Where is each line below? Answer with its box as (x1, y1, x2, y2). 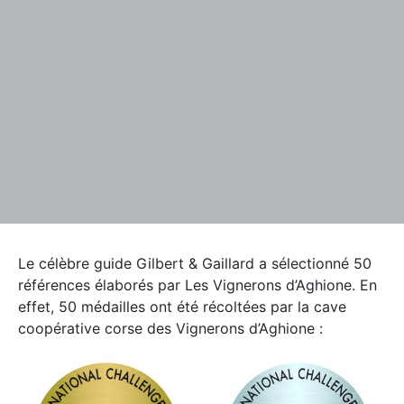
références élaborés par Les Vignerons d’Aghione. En (18, 276, 377, 295)
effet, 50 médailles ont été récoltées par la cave (18, 298, 346, 317)
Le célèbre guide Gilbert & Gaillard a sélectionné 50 (18, 254, 372, 273)
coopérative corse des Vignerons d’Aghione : (18, 319, 323, 338)
